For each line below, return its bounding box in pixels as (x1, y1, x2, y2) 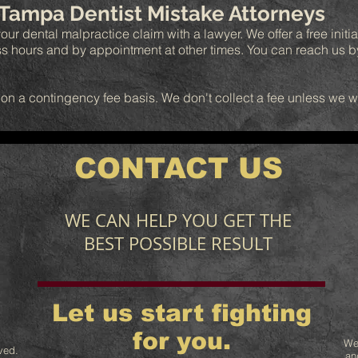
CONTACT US (74, 152, 283, 185)
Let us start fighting (51, 300, 312, 326)
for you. (132, 328, 231, 354)
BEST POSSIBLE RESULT (84, 232, 272, 255)
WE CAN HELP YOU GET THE (65, 209, 292, 232)
